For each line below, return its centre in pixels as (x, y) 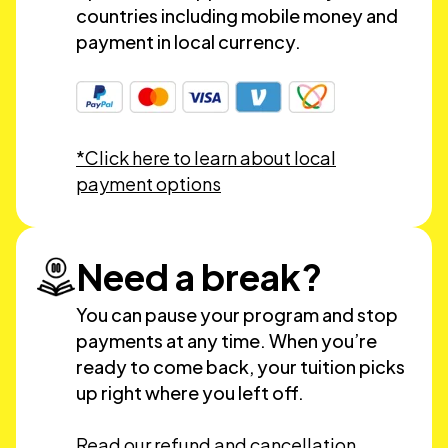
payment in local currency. (188, 41)
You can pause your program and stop (237, 314)
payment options (148, 183)
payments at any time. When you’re (226, 340)
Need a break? (199, 276)
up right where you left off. (190, 392)
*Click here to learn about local (206, 157)
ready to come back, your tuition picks (240, 366)
